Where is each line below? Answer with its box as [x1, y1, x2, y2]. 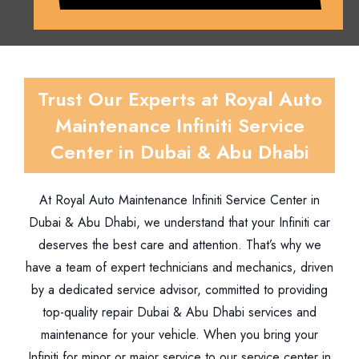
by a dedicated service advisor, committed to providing [31, 280, 328, 299]
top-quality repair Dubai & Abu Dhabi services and [42, 303, 317, 321]
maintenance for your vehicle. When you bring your [41, 325, 318, 344]
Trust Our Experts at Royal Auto [37, 85, 322, 113]
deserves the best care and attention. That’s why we [38, 236, 321, 254]
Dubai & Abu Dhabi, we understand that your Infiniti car [29, 213, 330, 232]
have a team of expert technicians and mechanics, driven [26, 258, 333, 276]
